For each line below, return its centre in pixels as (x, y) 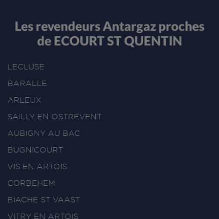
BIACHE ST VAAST (44, 200)
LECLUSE (26, 67)
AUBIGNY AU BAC (44, 133)
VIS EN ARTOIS (37, 167)
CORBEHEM (31, 183)
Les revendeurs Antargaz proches (109, 26)
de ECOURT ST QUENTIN (109, 40)
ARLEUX (24, 100)
